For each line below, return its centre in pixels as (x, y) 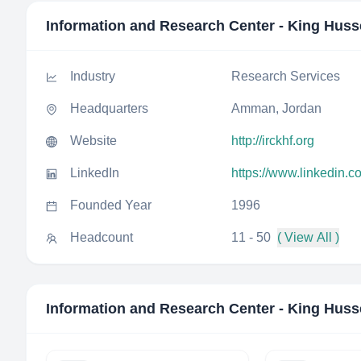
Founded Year (111, 205)
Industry (93, 76)
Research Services (286, 76)
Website (93, 141)
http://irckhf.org (273, 141)
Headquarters (109, 108)
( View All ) (308, 237)
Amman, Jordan (276, 108)
